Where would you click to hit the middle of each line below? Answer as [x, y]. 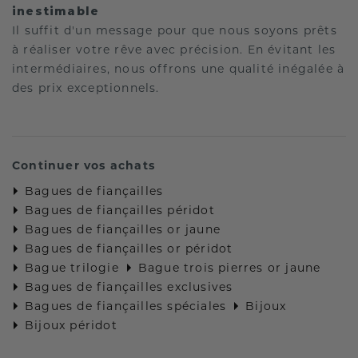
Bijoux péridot [71, 325]
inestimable [56, 11]
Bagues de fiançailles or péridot [129, 248]
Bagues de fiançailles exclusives [129, 286]
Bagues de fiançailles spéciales [126, 306]
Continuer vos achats [84, 165]
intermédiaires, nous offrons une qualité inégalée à [179, 68]
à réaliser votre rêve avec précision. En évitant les [174, 49]
